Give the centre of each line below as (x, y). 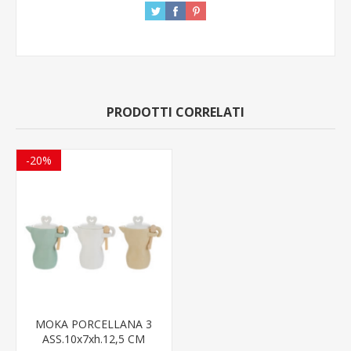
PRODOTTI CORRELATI (175, 112)
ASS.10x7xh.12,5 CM (94, 338)
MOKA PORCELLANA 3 (94, 324)
